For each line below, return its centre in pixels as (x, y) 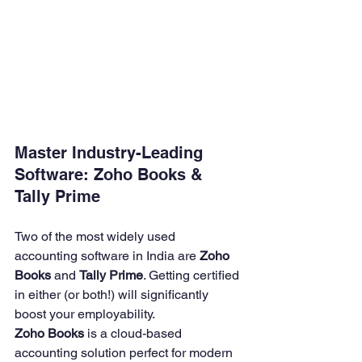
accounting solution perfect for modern (125, 353)
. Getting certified (193, 275)
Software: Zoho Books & (111, 175)
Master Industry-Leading (111, 153)
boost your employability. (85, 314)
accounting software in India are (107, 256)
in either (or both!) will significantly (113, 295)
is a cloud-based (135, 333)
